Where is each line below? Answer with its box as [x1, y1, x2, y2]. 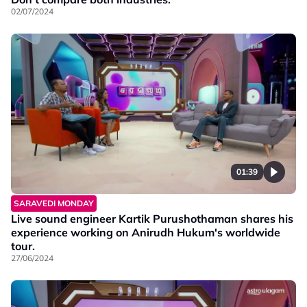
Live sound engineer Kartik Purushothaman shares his [11, 211, 293, 225]
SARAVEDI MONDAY [14, 197, 94, 208]
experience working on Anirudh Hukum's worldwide [11, 225, 280, 239]
